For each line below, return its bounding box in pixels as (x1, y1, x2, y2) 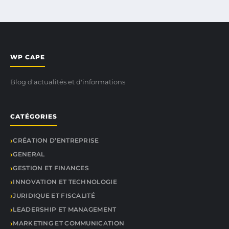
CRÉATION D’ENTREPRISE (13, 136, 99, 144)
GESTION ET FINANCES (13, 164, 89, 172)
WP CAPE (10, 53, 45, 61)
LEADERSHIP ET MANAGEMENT (13, 205, 117, 213)
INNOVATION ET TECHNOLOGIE (13, 178, 117, 186)
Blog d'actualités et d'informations (10, 78, 125, 86)
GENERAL (13, 150, 45, 158)
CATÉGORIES (10, 112, 57, 120)
